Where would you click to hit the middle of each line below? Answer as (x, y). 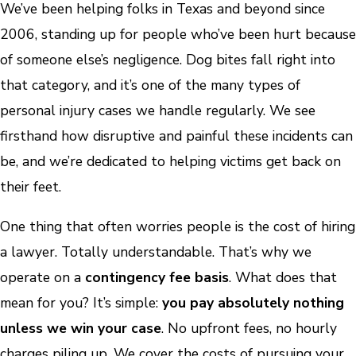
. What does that (283, 277)
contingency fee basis (157, 277)
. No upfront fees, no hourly (249, 328)
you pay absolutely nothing (253, 302)
